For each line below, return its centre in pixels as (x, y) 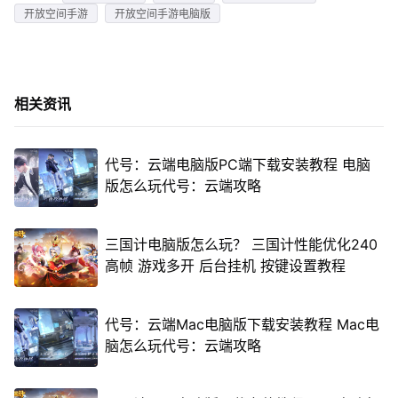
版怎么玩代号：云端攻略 (183, 186)
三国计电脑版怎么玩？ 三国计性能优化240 (241, 244)
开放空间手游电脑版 (162, 13)
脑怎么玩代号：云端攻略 (183, 346)
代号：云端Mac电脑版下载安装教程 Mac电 (242, 324)
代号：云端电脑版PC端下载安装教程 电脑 (237, 164)
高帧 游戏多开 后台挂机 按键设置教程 (225, 266)
